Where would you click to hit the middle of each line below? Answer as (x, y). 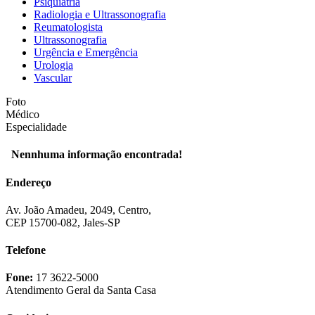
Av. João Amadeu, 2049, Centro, (78, 210)
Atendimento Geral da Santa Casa (81, 290)
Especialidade (36, 127)
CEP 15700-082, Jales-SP (63, 222)
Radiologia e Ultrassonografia (100, 15)
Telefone (26, 250)
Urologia (53, 65)
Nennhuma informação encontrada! (94, 155)
